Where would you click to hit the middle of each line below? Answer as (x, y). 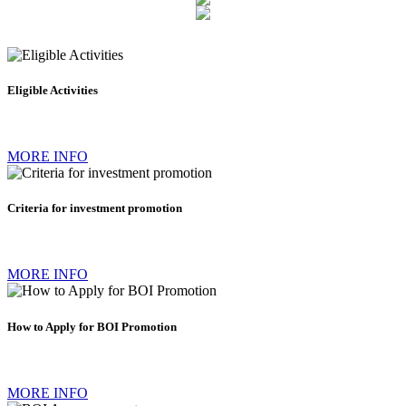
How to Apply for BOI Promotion (92, 326)
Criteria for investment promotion (95, 208)
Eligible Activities (53, 90)
